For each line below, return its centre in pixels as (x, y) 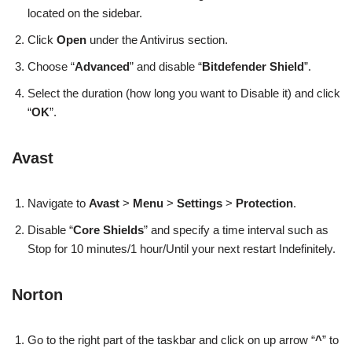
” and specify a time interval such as (236, 230)
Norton (37, 295)
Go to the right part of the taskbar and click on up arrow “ (171, 340)
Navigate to (58, 203)
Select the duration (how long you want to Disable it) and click (184, 93)
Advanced (102, 67)
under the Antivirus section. (157, 40)
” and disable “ (166, 67)
